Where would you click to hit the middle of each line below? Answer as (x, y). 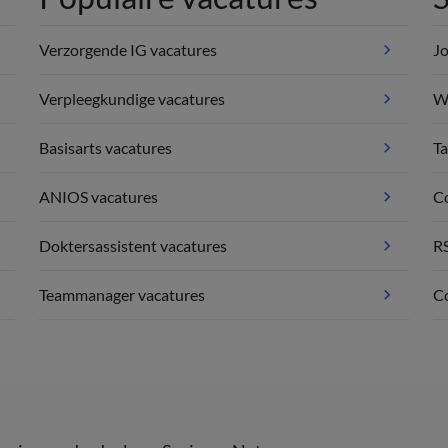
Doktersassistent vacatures (133, 246)
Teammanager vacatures (122, 295)
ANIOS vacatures (99, 197)
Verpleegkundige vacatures (132, 99)
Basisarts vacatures (106, 148)
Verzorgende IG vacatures (128, 50)
